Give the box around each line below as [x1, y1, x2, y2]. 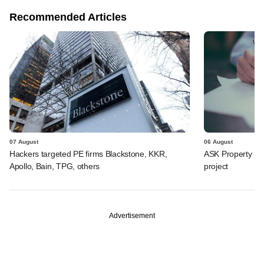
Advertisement [109, 211, 155, 220]
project [204, 161, 229, 171]
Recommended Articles [9, 11, 127, 23]
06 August [204, 138, 233, 145]
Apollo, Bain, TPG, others [9, 161, 100, 171]
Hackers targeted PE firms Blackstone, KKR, [9, 148, 167, 159]
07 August [9, 138, 38, 145]
